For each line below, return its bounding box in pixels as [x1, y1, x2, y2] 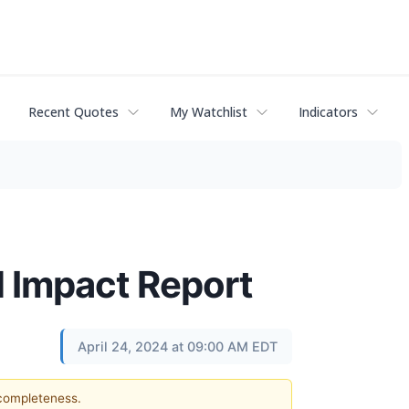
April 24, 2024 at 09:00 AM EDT [78, 338, 278, 354]
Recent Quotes [28, 103, 119, 121]
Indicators [299, 103, 358, 121]
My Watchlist [170, 103, 247, 121]
